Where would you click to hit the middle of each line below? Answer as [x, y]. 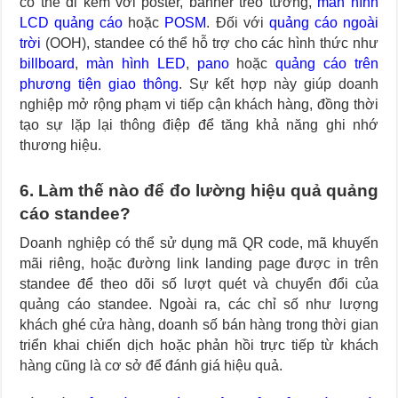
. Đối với [238, 23]
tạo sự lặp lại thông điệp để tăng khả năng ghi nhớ [199, 125]
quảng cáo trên [327, 64]
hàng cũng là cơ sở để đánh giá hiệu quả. [151, 366]
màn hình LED [136, 64]
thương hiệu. [61, 146]
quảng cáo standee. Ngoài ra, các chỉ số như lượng [199, 305]
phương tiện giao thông [99, 84]
